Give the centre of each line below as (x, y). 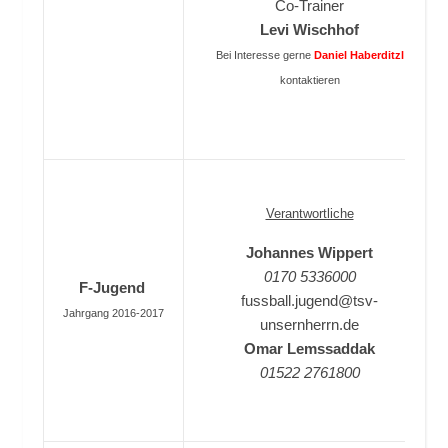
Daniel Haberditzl (358, 55)
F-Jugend (113, 287)
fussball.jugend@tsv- (309, 300)
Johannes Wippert (309, 252)
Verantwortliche (309, 213)
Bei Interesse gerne (264, 55)
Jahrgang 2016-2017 (113, 313)
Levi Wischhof (309, 29)
